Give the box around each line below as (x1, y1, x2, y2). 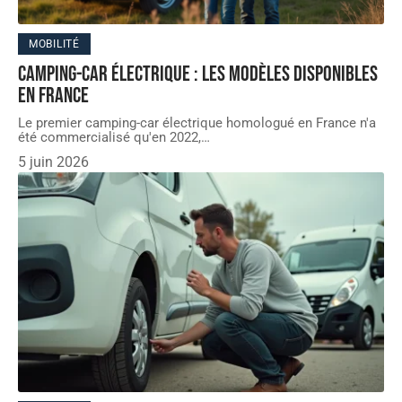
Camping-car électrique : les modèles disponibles (18, 60, 378, 87)
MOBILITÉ (29, 37, 80, 50)
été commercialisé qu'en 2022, (18, 128, 201, 145)
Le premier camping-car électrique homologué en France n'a (18, 114, 376, 131)
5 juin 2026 (18, 153, 89, 170)
